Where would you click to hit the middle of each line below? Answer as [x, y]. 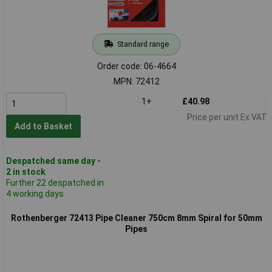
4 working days [35, 193]
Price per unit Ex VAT [227, 117]
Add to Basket [43, 127]
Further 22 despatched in [55, 182]
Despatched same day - [53, 161]
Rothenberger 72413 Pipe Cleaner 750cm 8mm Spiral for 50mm [136, 218]
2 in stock [25, 172]
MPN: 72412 [136, 81]
